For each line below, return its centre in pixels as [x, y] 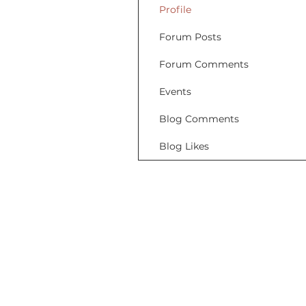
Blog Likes [184, 146]
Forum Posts [190, 37]
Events [175, 92]
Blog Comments [199, 119]
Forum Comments [204, 64]
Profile [175, 10]
